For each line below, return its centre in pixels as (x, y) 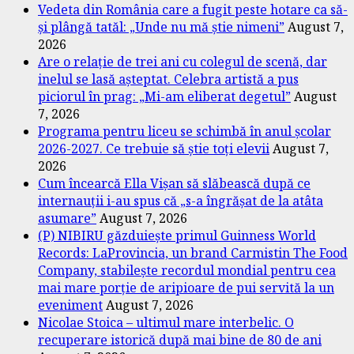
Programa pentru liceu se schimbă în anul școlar (185, 131)
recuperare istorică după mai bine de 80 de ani (180, 339)
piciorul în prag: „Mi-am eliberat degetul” (164, 96)
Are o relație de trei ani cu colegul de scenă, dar (183, 61)
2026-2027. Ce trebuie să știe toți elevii (154, 148)
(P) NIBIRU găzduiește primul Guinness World (177, 235)
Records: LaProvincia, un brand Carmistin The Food (193, 252)
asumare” (67, 218)
